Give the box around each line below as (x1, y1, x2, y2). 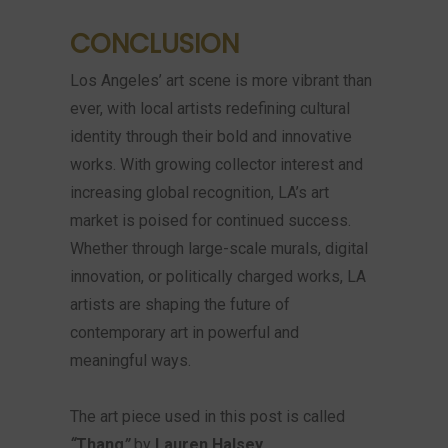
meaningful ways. (70, 351, 191, 370)
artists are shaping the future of (70, 295, 290, 314)
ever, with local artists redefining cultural (70, 99, 350, 118)
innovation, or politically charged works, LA (70, 267, 366, 286)
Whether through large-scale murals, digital (70, 239, 368, 258)
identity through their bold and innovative (70, 127, 352, 146)
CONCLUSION (70, 25, 239, 62)
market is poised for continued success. (70, 211, 351, 230)
